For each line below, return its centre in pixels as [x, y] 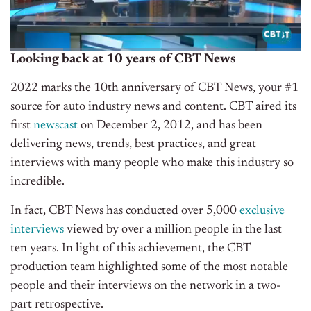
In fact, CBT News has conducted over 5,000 [125, 211]
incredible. [37, 182]
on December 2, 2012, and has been [170, 126]
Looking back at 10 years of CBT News [123, 60]
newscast [56, 126]
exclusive [262, 211]
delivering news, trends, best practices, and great [133, 145]
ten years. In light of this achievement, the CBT [131, 249]
